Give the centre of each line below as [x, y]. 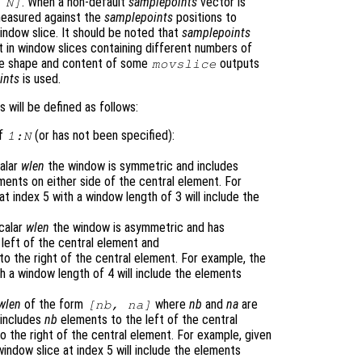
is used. [40, 79]
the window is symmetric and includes [141, 166]
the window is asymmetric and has [137, 228]
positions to [205, 18]
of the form [54, 305]
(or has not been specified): [103, 136]
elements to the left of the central [147, 320]
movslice [184, 64]
